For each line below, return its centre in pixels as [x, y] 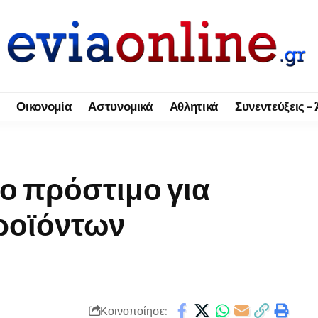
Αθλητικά [194, 106]
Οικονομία [44, 106]
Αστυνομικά [120, 106]
